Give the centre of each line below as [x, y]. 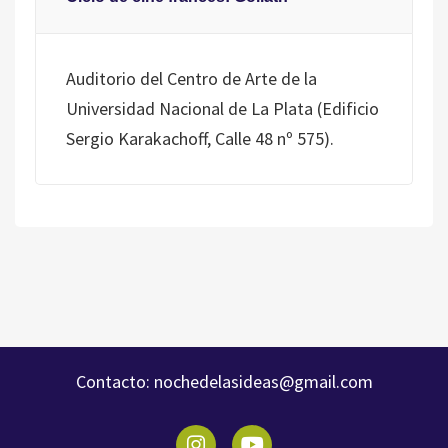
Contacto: [112, 381]
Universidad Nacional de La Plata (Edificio [222, 108]
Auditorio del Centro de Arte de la [191, 78]
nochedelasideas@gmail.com [261, 381]
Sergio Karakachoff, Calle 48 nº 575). [200, 138]
